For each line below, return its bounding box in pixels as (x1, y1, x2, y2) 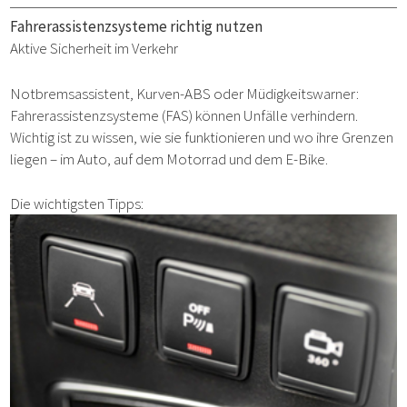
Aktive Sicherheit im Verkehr (10, 38, 179, 59)
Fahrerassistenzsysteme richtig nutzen (10, 16, 263, 37)
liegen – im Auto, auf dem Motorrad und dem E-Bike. (10, 148, 329, 169)
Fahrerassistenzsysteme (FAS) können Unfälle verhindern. (10, 104, 359, 125)
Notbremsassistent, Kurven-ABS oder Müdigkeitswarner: (10, 83, 360, 104)
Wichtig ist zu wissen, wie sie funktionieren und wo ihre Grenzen (10, 126, 394, 147)
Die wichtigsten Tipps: (10, 194, 144, 214)
